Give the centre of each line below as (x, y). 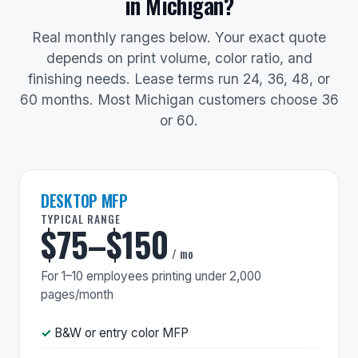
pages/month (77, 294)
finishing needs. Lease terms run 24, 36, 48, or (179, 78)
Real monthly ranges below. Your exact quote (179, 37)
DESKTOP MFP (84, 200)
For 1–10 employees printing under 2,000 (151, 276)
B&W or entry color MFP (121, 332)
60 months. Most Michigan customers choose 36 (179, 99)
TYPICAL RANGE (81, 219)
